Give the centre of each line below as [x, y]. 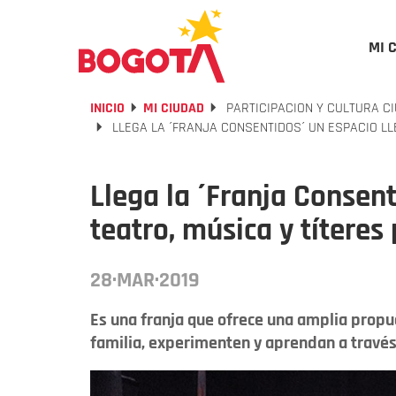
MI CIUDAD [174, 108]
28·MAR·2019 [145, 280]
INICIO [107, 108]
